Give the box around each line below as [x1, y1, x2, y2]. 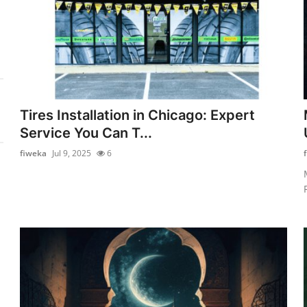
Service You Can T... [20, 124, 153, 141]
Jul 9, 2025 [52, 147, 92, 159]
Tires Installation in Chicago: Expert [20, 106, 256, 123]
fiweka [20, 147, 47, 159]
